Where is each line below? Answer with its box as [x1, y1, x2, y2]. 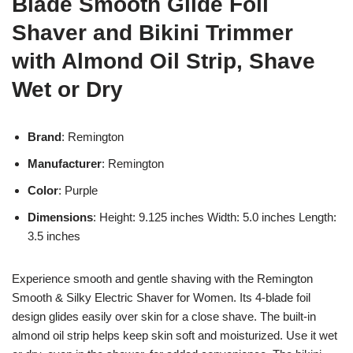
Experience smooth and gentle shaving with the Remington [12, 271, 313, 285]
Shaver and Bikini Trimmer [12, 20, 293, 45]
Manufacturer [28, 156, 102, 170]
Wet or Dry [12, 76, 123, 102]
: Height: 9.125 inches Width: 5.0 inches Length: [93, 210, 336, 224]
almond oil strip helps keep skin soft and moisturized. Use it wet [12, 328, 337, 342]
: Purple [58, 183, 98, 197]
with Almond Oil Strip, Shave [12, 48, 315, 73]
